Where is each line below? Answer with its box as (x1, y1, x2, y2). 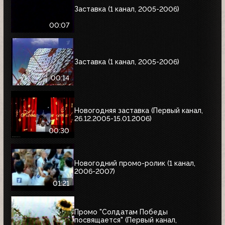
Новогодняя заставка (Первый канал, (74, 106, 203, 115)
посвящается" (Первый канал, (74, 215, 177, 224)
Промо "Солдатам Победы (74, 207, 168, 216)
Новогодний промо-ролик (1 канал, (74, 159, 195, 167)
